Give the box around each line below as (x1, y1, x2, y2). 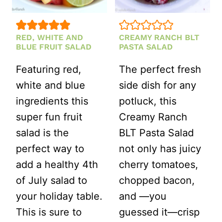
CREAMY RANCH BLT (119, 32, 199, 42)
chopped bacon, (119, 174, 195, 186)
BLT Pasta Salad (119, 126, 194, 139)
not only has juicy (119, 142, 201, 155)
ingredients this (16, 95, 88, 107)
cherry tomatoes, (119, 158, 198, 170)
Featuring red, (16, 63, 81, 75)
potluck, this (119, 95, 176, 107)
